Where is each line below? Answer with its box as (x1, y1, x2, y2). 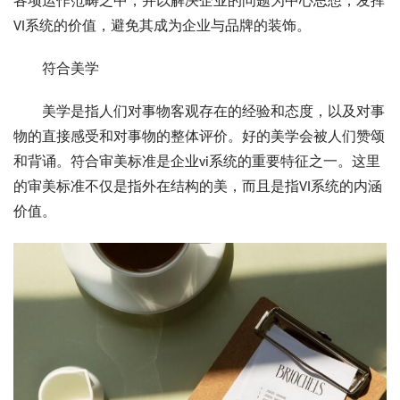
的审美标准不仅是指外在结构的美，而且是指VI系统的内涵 (13, 179, 382, 195)
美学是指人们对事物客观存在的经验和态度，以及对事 (13, 104, 385, 120)
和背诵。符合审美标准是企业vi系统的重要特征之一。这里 (13, 154, 380, 170)
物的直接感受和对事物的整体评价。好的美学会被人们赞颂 (13, 129, 385, 145)
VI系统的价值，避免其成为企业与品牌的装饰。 (13, 19, 311, 34)
